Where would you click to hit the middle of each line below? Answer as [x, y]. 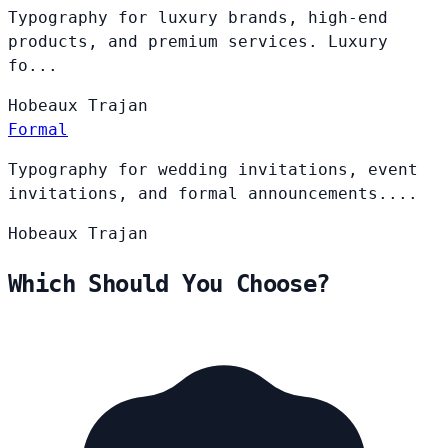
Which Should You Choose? [169, 283]
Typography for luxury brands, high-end [198, 17]
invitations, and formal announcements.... [213, 193]
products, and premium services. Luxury [198, 41]
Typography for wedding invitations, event [213, 169]
